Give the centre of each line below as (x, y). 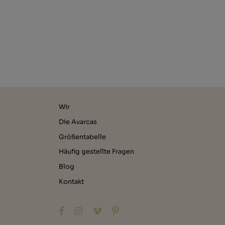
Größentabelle (82, 137)
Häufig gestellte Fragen (96, 152)
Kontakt (71, 182)
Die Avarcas (78, 122)
